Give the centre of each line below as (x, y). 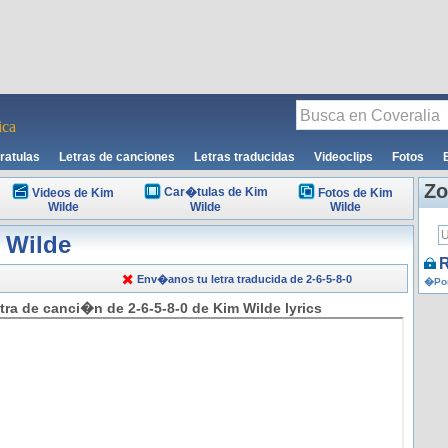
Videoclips (343, 157)
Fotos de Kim (355, 193)
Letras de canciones (117, 157)
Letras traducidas (244, 157)
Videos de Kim (73, 193)
